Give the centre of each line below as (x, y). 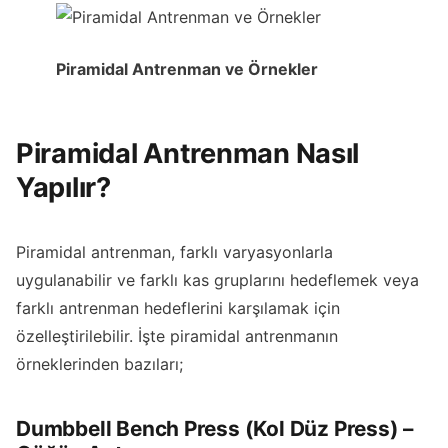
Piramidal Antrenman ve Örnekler (187, 69)
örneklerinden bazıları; (99, 364)
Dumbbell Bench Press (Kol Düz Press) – (215, 428)
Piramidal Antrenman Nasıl (188, 154)
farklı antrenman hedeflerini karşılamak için (178, 308)
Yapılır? (63, 188)
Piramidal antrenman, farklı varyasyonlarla (174, 252)
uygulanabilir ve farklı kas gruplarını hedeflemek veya (217, 280)
